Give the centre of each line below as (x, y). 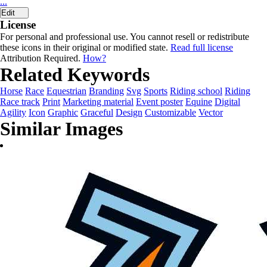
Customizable (170, 112)
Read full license (202, 47)
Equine (199, 102)
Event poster (159, 102)
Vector (211, 112)
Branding (106, 91)
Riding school (196, 91)
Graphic (63, 112)
